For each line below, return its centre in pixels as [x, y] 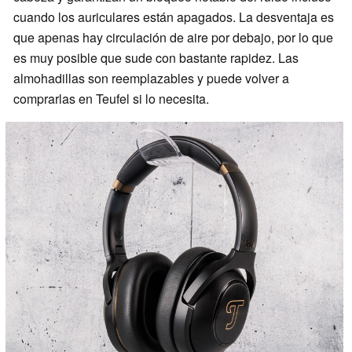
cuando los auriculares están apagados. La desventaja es [174, 16]
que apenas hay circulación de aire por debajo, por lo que [173, 37]
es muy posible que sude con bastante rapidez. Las [156, 57]
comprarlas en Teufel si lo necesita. [111, 98]
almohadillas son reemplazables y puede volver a [151, 78]
